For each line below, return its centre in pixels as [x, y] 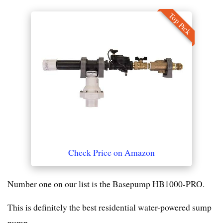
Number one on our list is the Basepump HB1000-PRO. [106, 184]
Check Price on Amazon [111, 153]
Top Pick [180, 23]
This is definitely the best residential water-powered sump [110, 207]
